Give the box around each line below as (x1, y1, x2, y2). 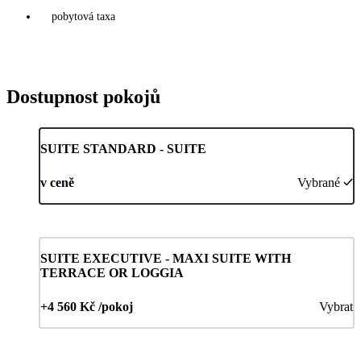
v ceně (40, 176, 74, 190)
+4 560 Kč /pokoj (40, 300, 133, 314)
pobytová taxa (52, 10, 115, 23)
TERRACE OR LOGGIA (40, 266, 184, 280)
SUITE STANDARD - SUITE (40, 142, 206, 156)
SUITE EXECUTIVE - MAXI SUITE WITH (40, 251, 291, 266)
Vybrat (319, 300, 353, 314)
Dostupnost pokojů (6, 86, 160, 108)
